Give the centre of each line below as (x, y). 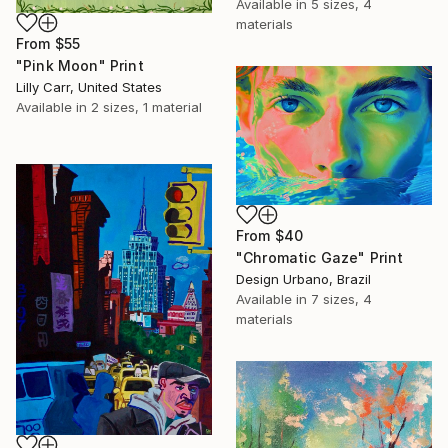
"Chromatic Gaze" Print (320, 257)
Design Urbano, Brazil (303, 278)
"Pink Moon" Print (80, 65)
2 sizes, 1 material (146, 106)
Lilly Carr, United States (89, 86)
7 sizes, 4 (341, 298)
